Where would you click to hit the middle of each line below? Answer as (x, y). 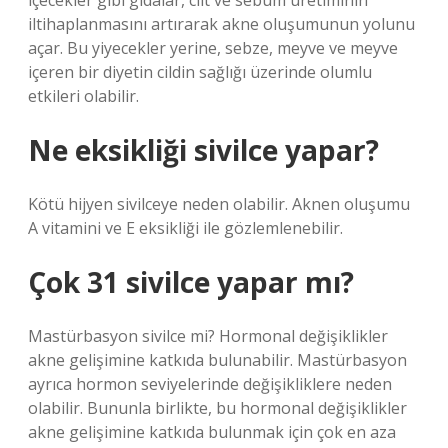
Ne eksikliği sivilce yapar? (203, 150)
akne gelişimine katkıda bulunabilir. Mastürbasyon (217, 360)
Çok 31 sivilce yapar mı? (191, 282)
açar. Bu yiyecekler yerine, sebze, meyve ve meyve (213, 48)
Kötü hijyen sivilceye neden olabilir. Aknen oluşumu (219, 204)
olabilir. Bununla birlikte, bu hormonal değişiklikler (217, 408)
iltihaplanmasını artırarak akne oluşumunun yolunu (221, 24)
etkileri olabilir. (83, 96)
